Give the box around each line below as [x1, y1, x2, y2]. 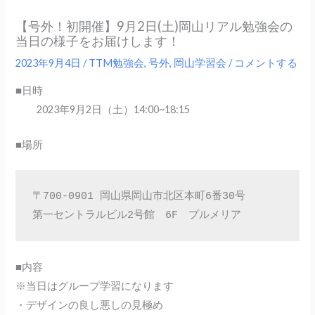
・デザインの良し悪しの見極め [15, 299, 164, 311]
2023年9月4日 [15, 57, 84, 70]
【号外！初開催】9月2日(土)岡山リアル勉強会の [15, 18, 293, 34]
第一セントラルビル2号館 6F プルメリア [32, 209, 241, 221]
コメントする [234, 57, 298, 70]
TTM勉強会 [89, 57, 145, 70]
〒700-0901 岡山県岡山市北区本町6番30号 [32, 190, 245, 202]
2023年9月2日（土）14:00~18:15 [15, 103, 191, 115]
